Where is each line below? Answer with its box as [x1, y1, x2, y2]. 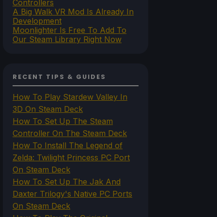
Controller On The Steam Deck [13, 128, 127, 139]
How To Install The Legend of [13, 140, 123, 151]
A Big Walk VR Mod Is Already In [13, 7, 134, 17]
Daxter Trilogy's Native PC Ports [13, 189, 132, 199]
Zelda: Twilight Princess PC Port [13, 153, 130, 163]
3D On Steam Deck [13, 104, 83, 114]
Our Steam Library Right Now [13, 34, 122, 45]
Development [13, 16, 62, 26]
